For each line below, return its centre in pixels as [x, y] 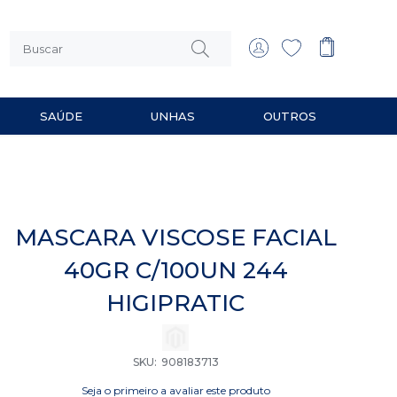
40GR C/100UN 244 [175, 270]
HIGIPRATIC [176, 303]
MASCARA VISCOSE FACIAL [175, 237]
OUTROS [289, 116]
